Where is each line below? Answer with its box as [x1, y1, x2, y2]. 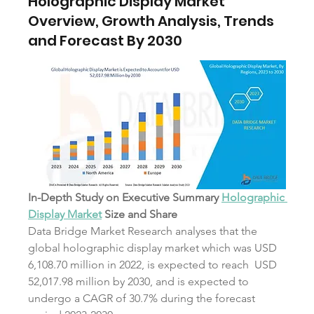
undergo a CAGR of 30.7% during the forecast [28, 291, 255, 305]
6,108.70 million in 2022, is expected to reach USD [28, 257, 277, 271]
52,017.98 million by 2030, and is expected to [28, 274, 249, 288]
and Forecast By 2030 [28, 31, 182, 50]
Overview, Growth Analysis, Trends [28, 11, 274, 31]
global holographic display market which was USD [28, 240, 277, 254]
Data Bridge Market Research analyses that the [28, 224, 257, 238]
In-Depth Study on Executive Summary [28, 190, 221, 204]
